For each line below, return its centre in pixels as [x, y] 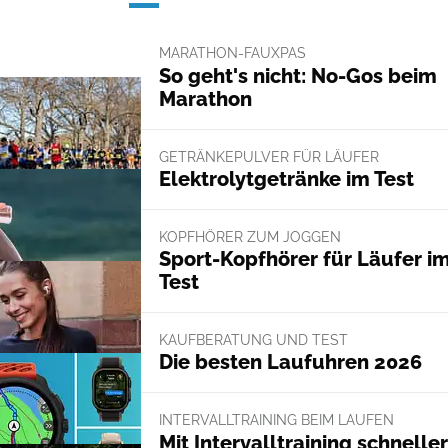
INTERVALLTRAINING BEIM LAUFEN [276, 420]
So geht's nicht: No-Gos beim [297, 75]
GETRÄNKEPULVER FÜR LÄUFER [268, 156]
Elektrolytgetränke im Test [286, 178]
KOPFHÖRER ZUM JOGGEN [249, 236]
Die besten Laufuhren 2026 [290, 362]
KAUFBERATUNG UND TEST [253, 340]
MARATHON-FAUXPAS [232, 53]
